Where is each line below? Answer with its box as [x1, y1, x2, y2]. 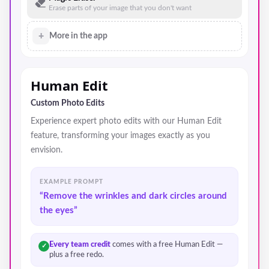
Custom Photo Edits [31, 98, 104, 107]
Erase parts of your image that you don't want [49, 4, 192, 11]
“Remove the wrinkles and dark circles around [40, 191, 227, 201]
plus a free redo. [49, 250, 104, 258]
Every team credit [49, 240, 110, 248]
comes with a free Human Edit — [110, 240, 223, 248]
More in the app [49, 31, 107, 40]
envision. [31, 145, 62, 154]
